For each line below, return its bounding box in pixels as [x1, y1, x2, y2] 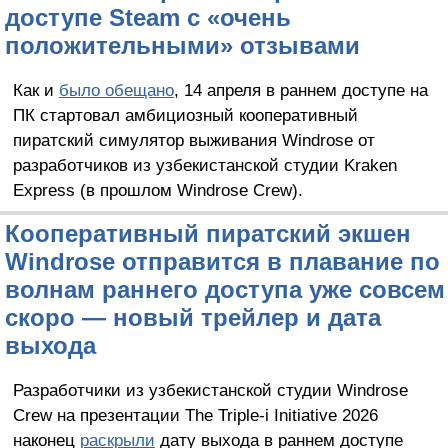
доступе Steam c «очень [5, 4, 291, 32]
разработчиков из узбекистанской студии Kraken [12, 155, 397, 176]
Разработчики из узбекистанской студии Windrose [12, 380, 408, 401]
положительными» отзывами [5, 32, 360, 60]
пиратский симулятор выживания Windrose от [12, 130, 375, 151]
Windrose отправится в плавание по [5, 248, 440, 276]
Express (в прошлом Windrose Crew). [12, 180, 303, 201]
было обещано [58, 80, 174, 101]
